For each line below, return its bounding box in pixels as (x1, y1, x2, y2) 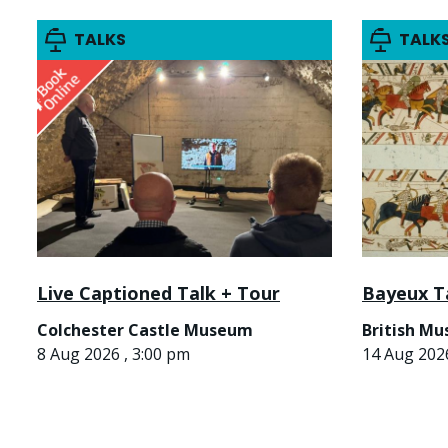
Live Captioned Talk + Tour (37, 280, 280, 305)
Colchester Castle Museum (37, 318, 253, 341)
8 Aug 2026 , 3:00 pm (37, 342, 190, 365)
